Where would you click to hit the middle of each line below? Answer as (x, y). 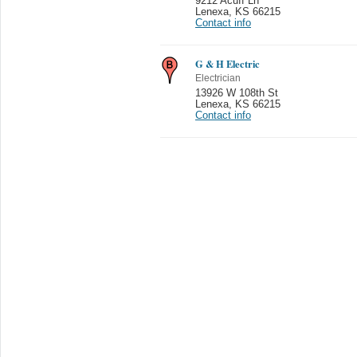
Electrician (218, 78)
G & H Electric (228, 63)
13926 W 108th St (237, 93)
